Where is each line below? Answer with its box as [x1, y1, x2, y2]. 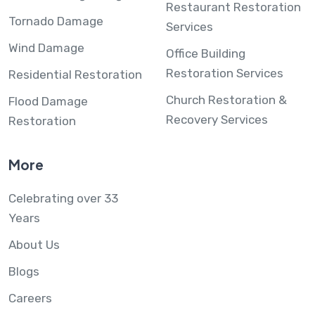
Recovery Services [166, 112, 268, 127]
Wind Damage [8, 40, 84, 55]
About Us [8, 237, 60, 252]
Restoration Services [166, 65, 283, 80]
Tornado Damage [8, 13, 103, 28]
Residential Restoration [8, 67, 142, 82]
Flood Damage [8, 94, 88, 108]
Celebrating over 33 [8, 191, 118, 205]
